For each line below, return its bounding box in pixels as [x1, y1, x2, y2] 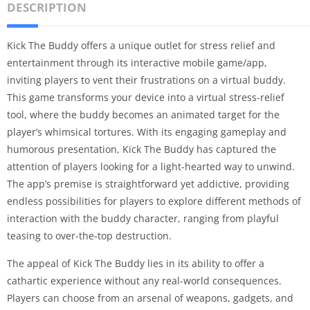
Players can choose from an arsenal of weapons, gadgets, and [7, 291, 293, 304]
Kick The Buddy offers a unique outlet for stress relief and [7, 39, 275, 52]
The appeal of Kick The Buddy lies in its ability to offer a [7, 257, 264, 270]
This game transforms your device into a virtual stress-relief [7, 91, 284, 104]
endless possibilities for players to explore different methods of [7, 194, 301, 208]
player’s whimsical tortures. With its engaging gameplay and [7, 125, 286, 138]
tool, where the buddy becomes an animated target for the [7, 108, 280, 121]
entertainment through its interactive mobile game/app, [7, 56, 267, 69]
